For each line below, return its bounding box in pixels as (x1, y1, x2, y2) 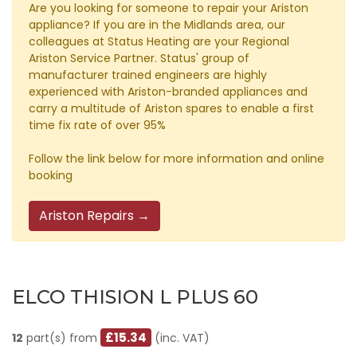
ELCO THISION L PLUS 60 (12, 285, 258, 309)
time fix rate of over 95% (29, 117, 166, 134)
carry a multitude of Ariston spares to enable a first (29, 100, 314, 117)
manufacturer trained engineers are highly (29, 67, 267, 84)
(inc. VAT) (151, 330, 210, 347)
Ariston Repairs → (39, 206, 150, 226)
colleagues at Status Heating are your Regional (29, 33, 289, 50)
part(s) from (23, 330, 100, 347)
